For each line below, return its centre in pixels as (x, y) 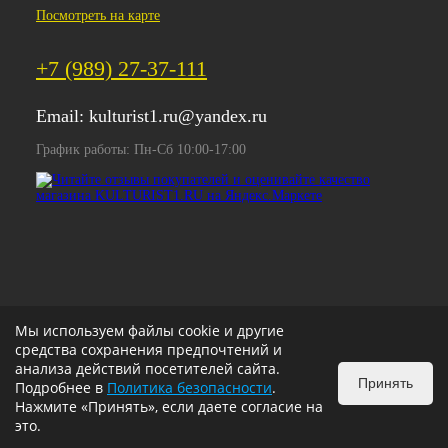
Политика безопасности (189, 387)
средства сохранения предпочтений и (148, 349)
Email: (62, 116)
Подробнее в (61, 387)
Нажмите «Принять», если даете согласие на (169, 406)
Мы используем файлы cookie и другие (149, 330)
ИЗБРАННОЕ (132, 424)
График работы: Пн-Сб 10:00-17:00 (141, 150)
